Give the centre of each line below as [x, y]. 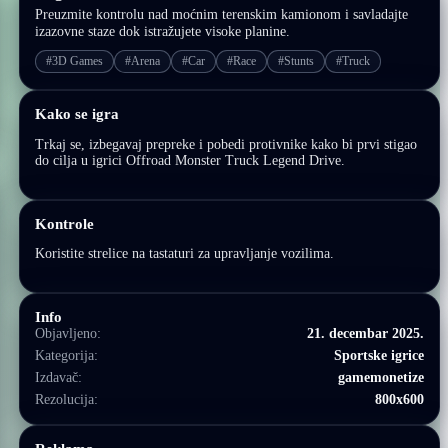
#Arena [143, 61]
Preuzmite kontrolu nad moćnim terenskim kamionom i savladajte [222, 14]
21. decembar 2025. [365, 333]
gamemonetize [380, 377]
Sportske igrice [378, 355]
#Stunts [296, 61]
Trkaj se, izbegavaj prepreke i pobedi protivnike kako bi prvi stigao [226, 144]
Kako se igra [77, 113]
